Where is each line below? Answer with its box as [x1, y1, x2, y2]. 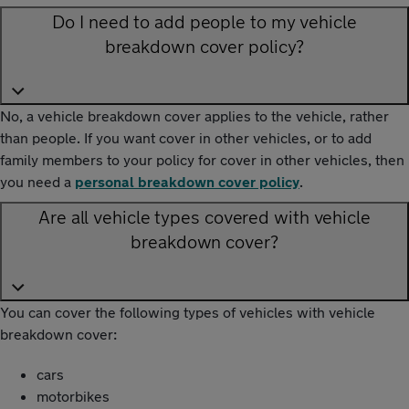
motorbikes [37, 386, 110, 404]
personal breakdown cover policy [75, 173, 299, 191]
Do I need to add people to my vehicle [52, 10, 357, 32]
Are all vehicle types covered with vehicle [38, 206, 371, 228]
